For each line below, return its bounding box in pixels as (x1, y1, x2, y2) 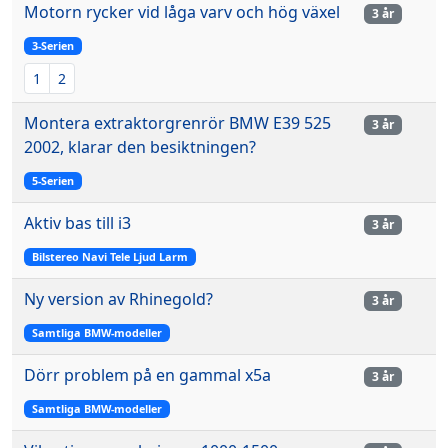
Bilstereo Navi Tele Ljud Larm (31, 248, 188, 264)
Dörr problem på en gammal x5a (24, 363, 271, 386)
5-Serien (31, 172, 74, 188)
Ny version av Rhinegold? (24, 287, 213, 310)
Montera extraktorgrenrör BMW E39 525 (24, 111, 331, 134)
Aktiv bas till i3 (24, 211, 131, 234)
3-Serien (31, 37, 74, 53)
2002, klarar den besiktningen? (24, 135, 256, 158)
